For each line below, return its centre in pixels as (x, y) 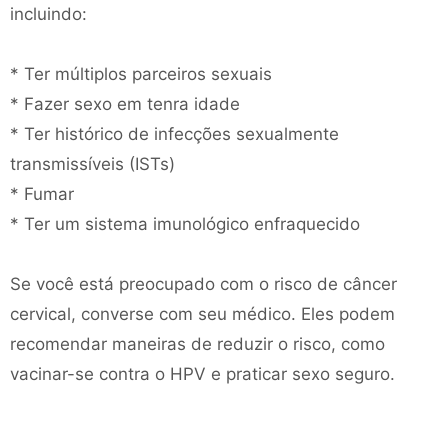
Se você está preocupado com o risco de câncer (203, 284)
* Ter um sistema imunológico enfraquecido (185, 224)
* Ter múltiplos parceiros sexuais (141, 74)
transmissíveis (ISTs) (92, 164)
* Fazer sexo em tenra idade (125, 104)
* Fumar (42, 194)
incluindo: (48, 14)
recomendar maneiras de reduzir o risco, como (197, 344)
